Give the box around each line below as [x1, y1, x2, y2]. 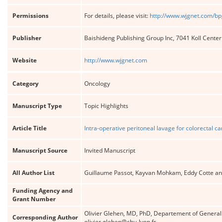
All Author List [12, 168, 55, 177]
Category [12, 79, 39, 88]
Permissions [12, 11, 49, 20]
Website [12, 56, 37, 64]
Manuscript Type [12, 102, 62, 110]
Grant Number [12, 195, 55, 203]
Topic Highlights [84, 102, 128, 110]
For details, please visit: [84, 11, 150, 20]
